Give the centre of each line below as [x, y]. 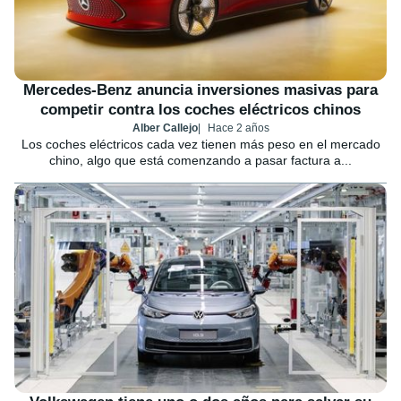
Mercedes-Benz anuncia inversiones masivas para [200, 90]
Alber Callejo [165, 128]
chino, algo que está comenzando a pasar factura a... [200, 161]
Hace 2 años [238, 128]
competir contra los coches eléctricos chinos [200, 110]
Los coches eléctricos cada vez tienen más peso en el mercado [200, 145]
